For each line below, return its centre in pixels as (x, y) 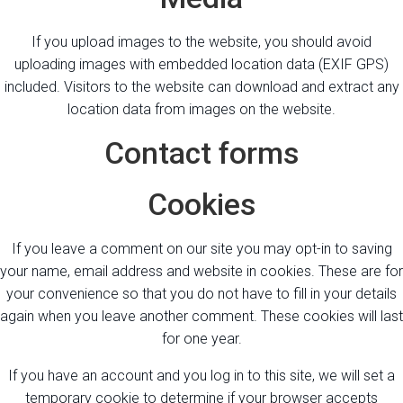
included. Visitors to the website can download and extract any (201, 86)
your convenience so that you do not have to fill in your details (201, 293)
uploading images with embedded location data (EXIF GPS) (201, 64)
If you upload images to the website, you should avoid (201, 41)
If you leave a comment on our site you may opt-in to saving (201, 248)
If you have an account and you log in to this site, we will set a (201, 375)
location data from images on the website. (201, 109)
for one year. (201, 338)
